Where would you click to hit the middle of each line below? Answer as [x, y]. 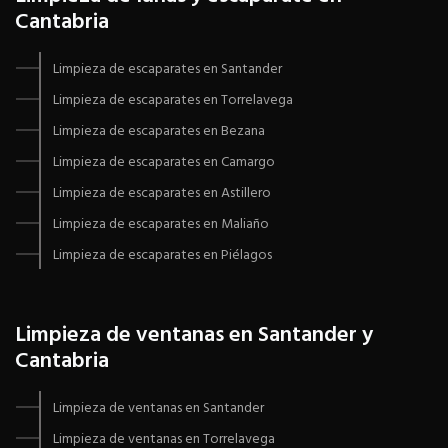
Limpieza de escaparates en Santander [167, 70]
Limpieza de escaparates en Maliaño [161, 225]
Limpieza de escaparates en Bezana [159, 132]
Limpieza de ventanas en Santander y [194, 336]
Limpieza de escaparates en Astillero [162, 194]
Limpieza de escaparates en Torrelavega [173, 101]
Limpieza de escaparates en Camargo [164, 163]
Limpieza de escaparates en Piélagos [162, 256]
